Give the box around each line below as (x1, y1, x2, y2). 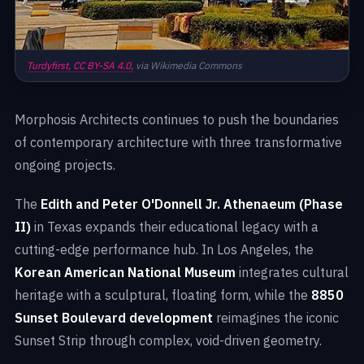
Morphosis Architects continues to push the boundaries (15, 111, 339, 128)
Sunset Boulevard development (15, 310, 213, 327)
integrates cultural (236, 264, 349, 281)
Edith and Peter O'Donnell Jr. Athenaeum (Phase (41, 196, 343, 213)
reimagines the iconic (213, 310, 339, 327)
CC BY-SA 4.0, (73, 59, 133, 72)
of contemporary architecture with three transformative (15, 134, 342, 151)
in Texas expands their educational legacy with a (31, 219, 318, 236)
